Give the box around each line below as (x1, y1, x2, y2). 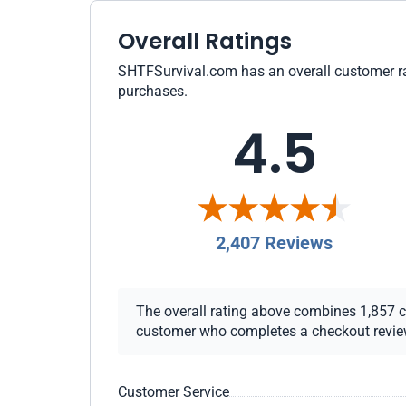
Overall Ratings (118, 25, 292, 57)
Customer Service (118, 383, 229, 401)
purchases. (118, 82, 188, 100)
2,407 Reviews (216, 232, 333, 254)
